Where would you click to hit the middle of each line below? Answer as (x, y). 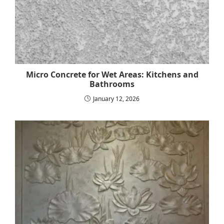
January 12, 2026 (116, 98)
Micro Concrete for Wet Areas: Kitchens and (112, 74)
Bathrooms (112, 84)
